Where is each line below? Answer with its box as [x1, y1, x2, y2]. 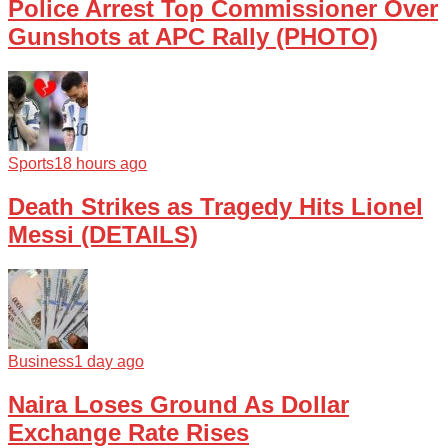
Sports [8, 154, 54, 172]
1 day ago [74, 352, 144, 370]
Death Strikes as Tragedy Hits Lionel [8, 192, 423, 220]
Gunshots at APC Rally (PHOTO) [8, 23, 378, 51]
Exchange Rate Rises [8, 418, 249, 446]
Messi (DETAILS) [8, 220, 198, 248]
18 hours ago [54, 154, 147, 172]
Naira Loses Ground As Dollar [8, 390, 349, 418]
